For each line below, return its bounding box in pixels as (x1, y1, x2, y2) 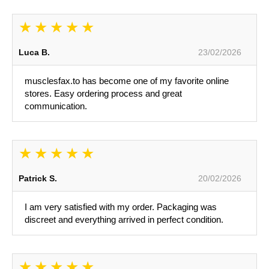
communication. (25, 101, 87, 112)
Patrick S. (19, 174, 57, 184)
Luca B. (19, 47, 50, 58)
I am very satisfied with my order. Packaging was (25, 202, 217, 213)
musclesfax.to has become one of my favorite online (25, 76, 229, 86)
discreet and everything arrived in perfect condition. (25, 214, 223, 225)
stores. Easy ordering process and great (25, 88, 182, 99)
